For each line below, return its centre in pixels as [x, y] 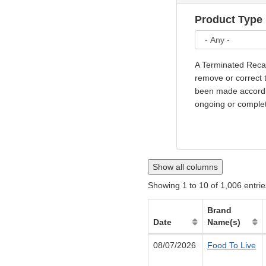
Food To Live [232, 246]
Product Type [229, 20]
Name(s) [224, 222]
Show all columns [185, 167]
